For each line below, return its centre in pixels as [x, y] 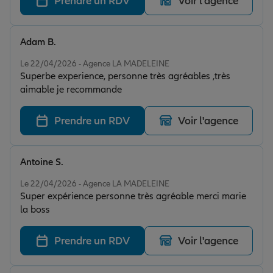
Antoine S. [42, 162]
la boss [35, 210]
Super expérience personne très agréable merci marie [133, 197]
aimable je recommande [71, 90]
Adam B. [38, 42]
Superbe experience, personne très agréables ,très [125, 76]
